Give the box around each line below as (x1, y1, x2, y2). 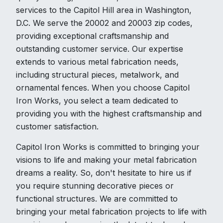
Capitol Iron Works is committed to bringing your (16, 142, 200, 152)
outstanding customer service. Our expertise (16, 44, 183, 54)
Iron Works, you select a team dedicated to (16, 96, 178, 106)
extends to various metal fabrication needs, (16, 57, 179, 67)
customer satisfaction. (16, 121, 101, 132)
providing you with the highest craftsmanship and (16, 109, 202, 119)
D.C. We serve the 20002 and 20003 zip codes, (16, 18, 193, 28)
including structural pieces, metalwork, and (16, 70, 179, 80)
